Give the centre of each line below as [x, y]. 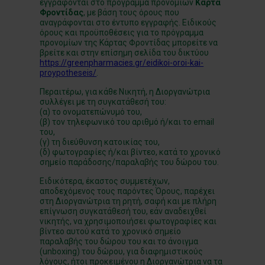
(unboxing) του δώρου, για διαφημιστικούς [122, 251]
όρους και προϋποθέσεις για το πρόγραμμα [122, 33]
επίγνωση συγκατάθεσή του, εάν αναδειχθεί [123, 211]
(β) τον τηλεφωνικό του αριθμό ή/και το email [127, 122]
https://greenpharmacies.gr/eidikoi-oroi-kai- [122, 63]
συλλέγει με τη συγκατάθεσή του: [103, 102]
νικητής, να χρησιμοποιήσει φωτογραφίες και [128, 221]
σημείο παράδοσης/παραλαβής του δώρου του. [130, 162]
